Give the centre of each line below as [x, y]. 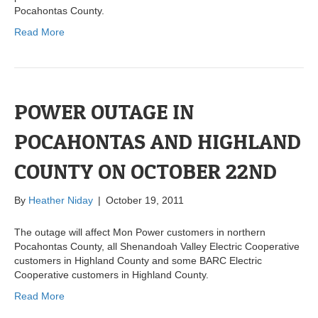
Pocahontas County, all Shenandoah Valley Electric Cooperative [157, 247]
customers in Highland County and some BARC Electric [138, 261]
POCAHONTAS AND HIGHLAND [158, 142]
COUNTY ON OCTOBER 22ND [146, 171]
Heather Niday [61, 201]
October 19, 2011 [145, 201]
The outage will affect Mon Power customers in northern [140, 232]
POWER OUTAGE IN [104, 112]
